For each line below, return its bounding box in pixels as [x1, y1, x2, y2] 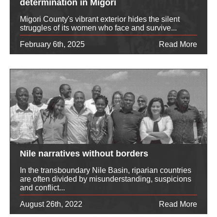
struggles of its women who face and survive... [20, 23, 177, 32]
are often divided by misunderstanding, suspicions [20, 174, 191, 183]
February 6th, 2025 [20, 40, 85, 48]
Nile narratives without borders [20, 148, 148, 158]
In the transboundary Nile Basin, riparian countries [20, 166, 191, 174]
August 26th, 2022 [20, 200, 82, 208]
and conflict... [20, 183, 65, 192]
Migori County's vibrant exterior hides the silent [20, 15, 180, 23]
